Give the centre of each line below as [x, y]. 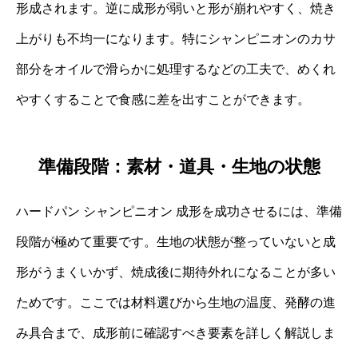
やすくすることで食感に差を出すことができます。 [163, 99]
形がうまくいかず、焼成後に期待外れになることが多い [176, 272]
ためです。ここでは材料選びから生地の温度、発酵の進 [176, 303]
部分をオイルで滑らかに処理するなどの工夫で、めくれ [176, 69]
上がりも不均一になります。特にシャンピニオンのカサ [176, 38]
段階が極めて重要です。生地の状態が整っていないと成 [176, 242]
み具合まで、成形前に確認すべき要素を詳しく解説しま [176, 333]
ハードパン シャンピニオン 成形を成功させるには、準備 [179, 212]
